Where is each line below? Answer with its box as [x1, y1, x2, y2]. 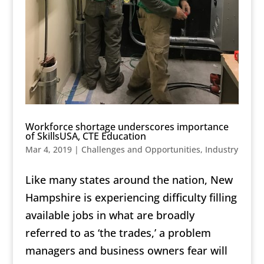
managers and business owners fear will [25, 243, 227, 258]
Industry [204, 144, 238, 156]
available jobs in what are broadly [25, 208, 194, 223]
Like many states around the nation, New [25, 173, 233, 187]
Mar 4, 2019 [25, 144, 72, 156]
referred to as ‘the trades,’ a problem [25, 226, 211, 240]
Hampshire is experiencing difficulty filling [25, 190, 237, 205]
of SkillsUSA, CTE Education [25, 130, 146, 143]
